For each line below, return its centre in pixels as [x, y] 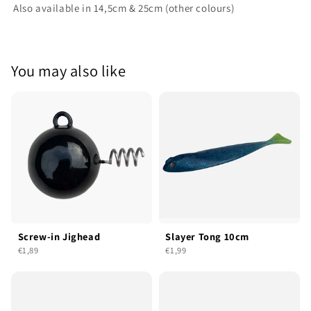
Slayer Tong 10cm [207, 236]
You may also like [69, 70]
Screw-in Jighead [59, 236]
